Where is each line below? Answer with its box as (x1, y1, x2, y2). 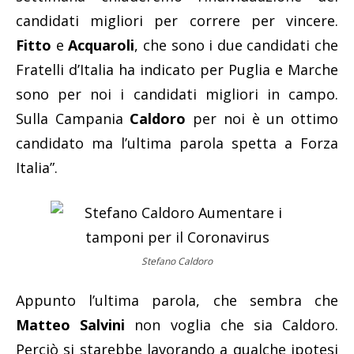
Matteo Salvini (16, 315, 126, 335)
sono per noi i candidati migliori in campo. (16, 85, 338, 104)
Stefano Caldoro (141, 254, 213, 269)
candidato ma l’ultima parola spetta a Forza (16, 134, 338, 153)
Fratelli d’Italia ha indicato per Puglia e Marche (16, 60, 338, 80)
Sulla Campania (16, 109, 130, 129)
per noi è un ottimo (186, 109, 339, 129)
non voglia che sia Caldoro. (125, 315, 339, 335)
